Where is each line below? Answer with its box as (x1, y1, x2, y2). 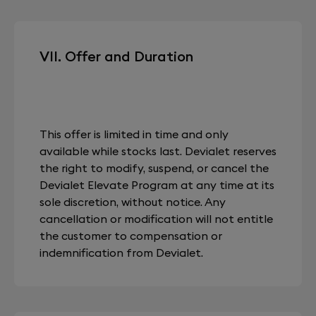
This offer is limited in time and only (39, 127, 229, 141)
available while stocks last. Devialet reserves (39, 144, 276, 158)
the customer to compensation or (39, 229, 222, 243)
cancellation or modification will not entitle (39, 212, 273, 226)
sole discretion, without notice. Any (39, 195, 226, 209)
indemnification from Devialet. (39, 245, 203, 260)
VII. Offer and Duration (39, 47, 193, 65)
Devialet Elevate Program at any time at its (39, 178, 274, 192)
